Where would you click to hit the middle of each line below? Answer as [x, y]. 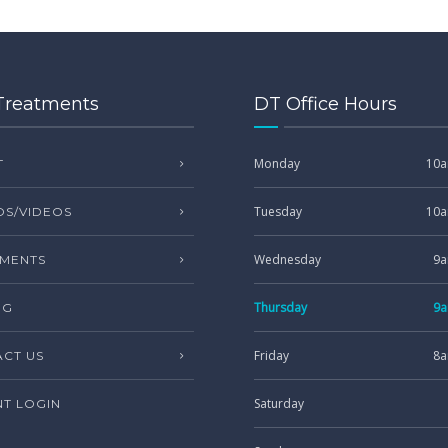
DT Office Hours [325, 104]
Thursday [280, 307]
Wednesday [287, 259]
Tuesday [278, 211]
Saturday [279, 403]
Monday [277, 163]
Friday [271, 355]
